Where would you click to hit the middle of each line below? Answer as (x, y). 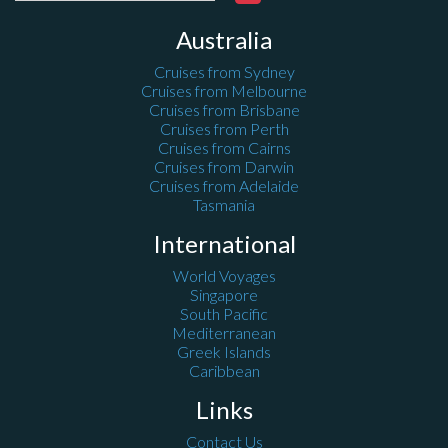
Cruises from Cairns (224, 147)
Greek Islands (224, 351)
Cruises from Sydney (224, 71)
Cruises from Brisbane (224, 109)
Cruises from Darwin (224, 166)
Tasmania (224, 204)
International (224, 243)
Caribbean (224, 370)
